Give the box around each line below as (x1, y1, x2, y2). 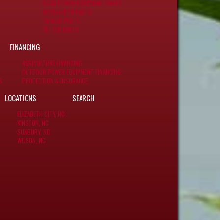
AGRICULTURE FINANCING (22, 58, 82, 68)
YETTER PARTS (43, 25, 79, 34)
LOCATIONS (5, 92, 36, 103)
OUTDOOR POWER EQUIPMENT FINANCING (22, 67, 121, 77)
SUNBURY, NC (17, 127, 50, 137)
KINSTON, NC (17, 118, 49, 128)
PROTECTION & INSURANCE (22, 76, 88, 85)
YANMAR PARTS (43, 16, 80, 26)
